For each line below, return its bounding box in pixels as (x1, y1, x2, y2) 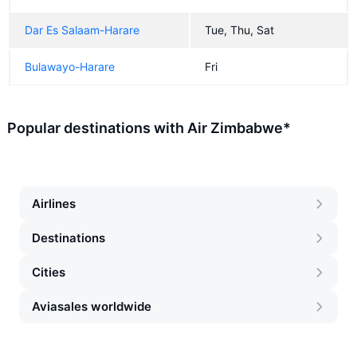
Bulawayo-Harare (25, 60, 115, 73)
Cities (32, 265, 65, 280)
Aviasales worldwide (32, 299, 151, 314)
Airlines (32, 196, 76, 211)
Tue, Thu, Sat (205, 23, 274, 37)
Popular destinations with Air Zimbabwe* (7, 120, 291, 136)
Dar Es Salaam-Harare (25, 23, 139, 37)
